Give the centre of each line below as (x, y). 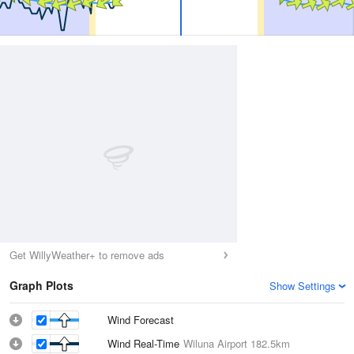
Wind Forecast (141, 320)
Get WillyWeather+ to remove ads (87, 255)
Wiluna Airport (215, 343)
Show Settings (303, 286)
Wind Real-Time (145, 343)
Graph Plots (41, 285)
